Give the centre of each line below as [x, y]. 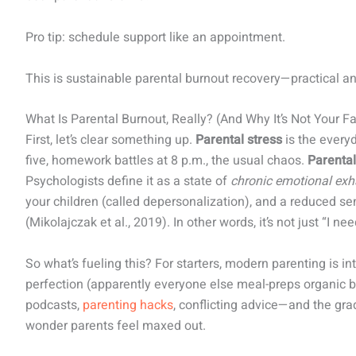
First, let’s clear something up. [110, 140]
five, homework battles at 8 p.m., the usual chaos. [166, 161]
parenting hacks [128, 305]
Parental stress [239, 140]
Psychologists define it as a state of [128, 182]
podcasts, [54, 305]
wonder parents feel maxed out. [116, 325]
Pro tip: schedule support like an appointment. [155, 37]
